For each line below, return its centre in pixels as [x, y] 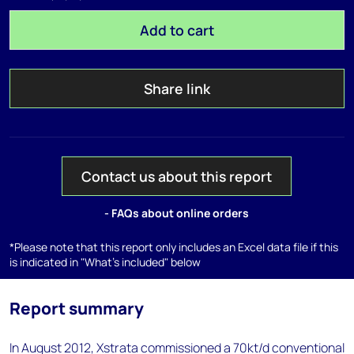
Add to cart [177, 30]
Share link [177, 88]
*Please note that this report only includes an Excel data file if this [174, 247]
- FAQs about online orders [177, 213]
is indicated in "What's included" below [105, 262]
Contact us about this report [177, 176]
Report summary [77, 308]
